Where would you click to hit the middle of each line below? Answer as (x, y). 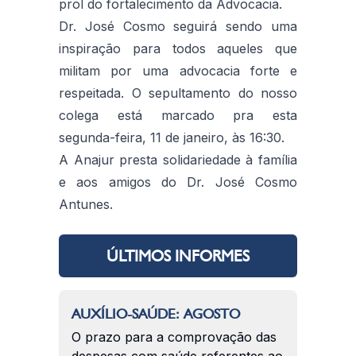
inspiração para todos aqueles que (178, 48)
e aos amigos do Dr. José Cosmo (178, 182)
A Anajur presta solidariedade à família (178, 159)
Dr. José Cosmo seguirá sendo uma (178, 26)
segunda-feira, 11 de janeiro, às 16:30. (172, 137)
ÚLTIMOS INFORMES (178, 255)
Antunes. (86, 204)
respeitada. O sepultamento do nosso (178, 93)
